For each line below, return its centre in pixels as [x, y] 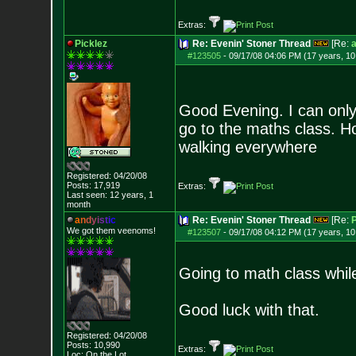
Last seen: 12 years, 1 [110, 195]
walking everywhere [248, 147]
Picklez [91, 44]
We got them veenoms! [111, 230]
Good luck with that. [249, 310]
